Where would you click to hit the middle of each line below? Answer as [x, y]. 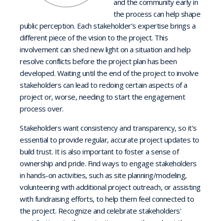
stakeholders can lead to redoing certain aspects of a [104, 85]
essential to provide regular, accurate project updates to [110, 140]
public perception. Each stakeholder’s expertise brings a [108, 26]
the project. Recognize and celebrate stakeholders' [100, 211]
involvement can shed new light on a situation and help [105, 50]
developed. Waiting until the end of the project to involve [109, 73]
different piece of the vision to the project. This [94, 38]
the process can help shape [157, 14]
